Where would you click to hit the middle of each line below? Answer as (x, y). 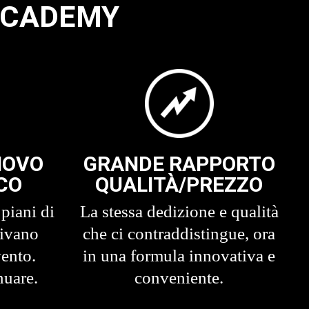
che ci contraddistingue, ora (179, 234)
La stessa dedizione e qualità (179, 212)
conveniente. (179, 278)
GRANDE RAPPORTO (179, 164)
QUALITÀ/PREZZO (179, 185)
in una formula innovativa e (179, 256)
